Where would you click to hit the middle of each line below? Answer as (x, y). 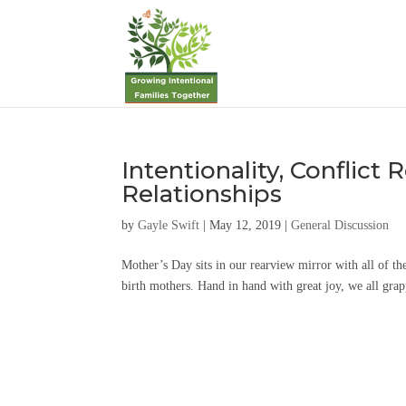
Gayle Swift (169, 225)
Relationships (202, 194)
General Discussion (340, 225)
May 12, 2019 (246, 225)
